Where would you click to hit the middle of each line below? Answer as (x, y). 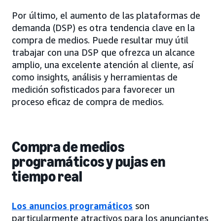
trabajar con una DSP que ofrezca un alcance (103, 53)
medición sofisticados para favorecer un (93, 90)
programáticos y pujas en (89, 162)
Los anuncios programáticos (72, 206)
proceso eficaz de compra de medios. (88, 102)
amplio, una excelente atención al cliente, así (103, 65)
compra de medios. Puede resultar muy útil (100, 40)
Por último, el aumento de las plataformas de (106, 16)
